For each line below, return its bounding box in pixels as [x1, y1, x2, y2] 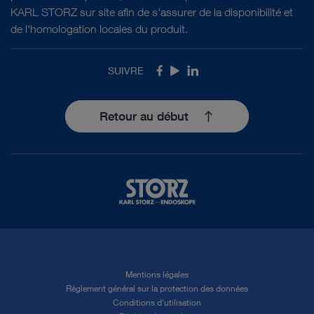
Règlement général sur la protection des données [66, 283, 248, 294]
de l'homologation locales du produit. [11, 22, 188, 35]
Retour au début [100, 109, 189, 123]
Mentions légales [125, 269, 189, 280]
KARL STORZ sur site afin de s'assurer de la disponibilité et [11, 6, 293, 18]
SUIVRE [107, 64, 144, 76]
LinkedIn [186, 65, 229, 79]
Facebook [156, 65, 206, 79]
